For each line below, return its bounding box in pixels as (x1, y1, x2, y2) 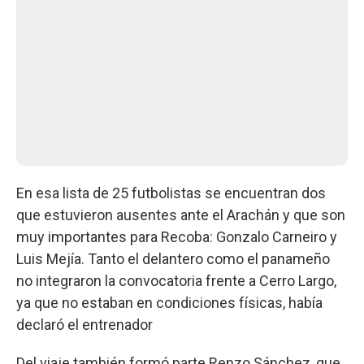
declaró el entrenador (16, 315, 153, 333)
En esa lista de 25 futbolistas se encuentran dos (16, 184, 326, 201)
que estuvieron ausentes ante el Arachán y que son (16, 206, 345, 223)
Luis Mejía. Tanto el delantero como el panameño (16, 249, 330, 267)
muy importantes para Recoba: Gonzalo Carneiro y (16, 227, 337, 245)
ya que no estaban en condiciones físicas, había (16, 293, 323, 311)
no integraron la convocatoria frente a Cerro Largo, (16, 271, 336, 289)
